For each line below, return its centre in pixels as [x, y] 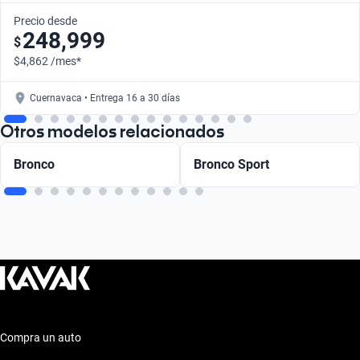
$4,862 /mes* [47, 61]
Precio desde [45, 20]
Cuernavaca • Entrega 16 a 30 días [105, 98]
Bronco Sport [231, 164]
